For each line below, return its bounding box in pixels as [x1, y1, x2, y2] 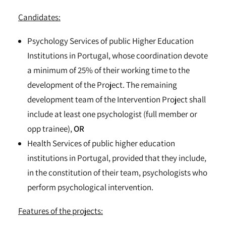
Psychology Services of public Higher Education [27, 35, 194, 46]
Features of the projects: [18, 205, 103, 216]
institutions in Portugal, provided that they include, [27, 152, 206, 163]
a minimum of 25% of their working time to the [27, 65, 190, 76]
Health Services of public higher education [27, 138, 175, 149]
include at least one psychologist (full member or [27, 108, 197, 120]
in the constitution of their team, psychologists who [27, 167, 207, 178]
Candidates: [18, 12, 61, 23]
